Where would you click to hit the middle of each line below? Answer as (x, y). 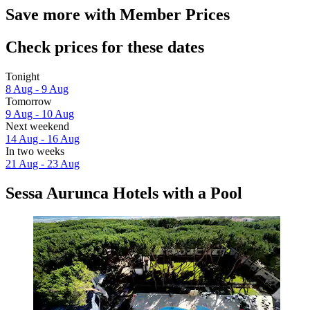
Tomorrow (29, 101)
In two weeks (35, 151)
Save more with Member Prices (118, 14)
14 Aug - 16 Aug (43, 138)
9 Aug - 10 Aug (40, 113)
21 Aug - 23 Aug (43, 163)
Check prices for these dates (105, 47)
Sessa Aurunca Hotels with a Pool (124, 193)
